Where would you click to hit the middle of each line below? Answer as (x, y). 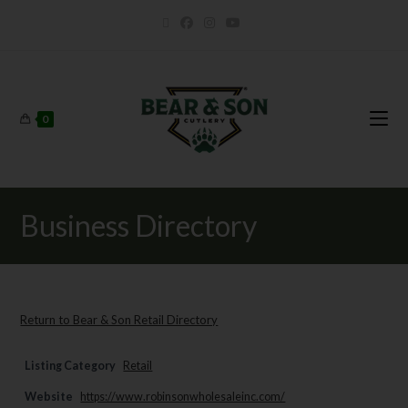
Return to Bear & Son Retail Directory (119, 320)
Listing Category (71, 366)
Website (49, 397)
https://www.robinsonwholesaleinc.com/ (183, 397)
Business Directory (139, 225)
